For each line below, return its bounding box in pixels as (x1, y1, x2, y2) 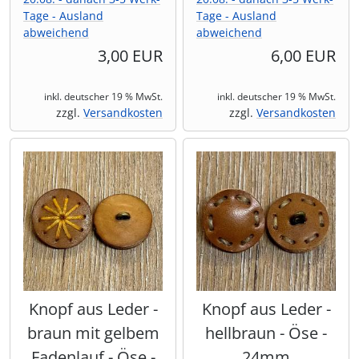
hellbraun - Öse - (205, 322, 327, 345)
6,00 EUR (271, 45, 336, 67)
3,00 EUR (98, 45, 163, 67)
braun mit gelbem (26, 322, 159, 345)
